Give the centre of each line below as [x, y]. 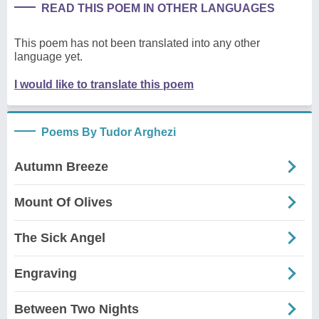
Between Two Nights [77, 309]
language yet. [48, 56]
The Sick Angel [60, 237]
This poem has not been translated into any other [137, 43]
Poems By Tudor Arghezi [109, 132]
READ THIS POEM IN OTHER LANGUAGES [158, 8]
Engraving [46, 273]
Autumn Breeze [61, 166]
